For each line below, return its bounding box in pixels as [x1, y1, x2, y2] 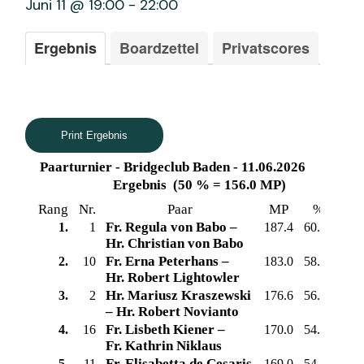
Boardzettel [119, 37, 200, 58]
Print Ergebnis [61, 129, 128, 141]
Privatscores [222, 37, 310, 58]
